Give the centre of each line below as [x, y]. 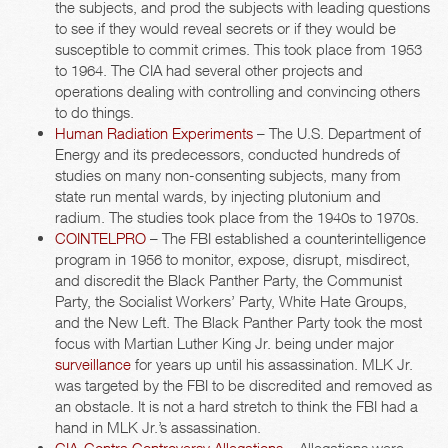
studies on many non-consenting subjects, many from [228, 175]
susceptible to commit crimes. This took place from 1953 [238, 49]
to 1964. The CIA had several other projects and [209, 70]
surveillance [93, 364]
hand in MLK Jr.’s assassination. [158, 427]
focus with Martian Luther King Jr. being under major [224, 343]
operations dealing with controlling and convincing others [237, 91]
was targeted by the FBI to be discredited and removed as [243, 385]
